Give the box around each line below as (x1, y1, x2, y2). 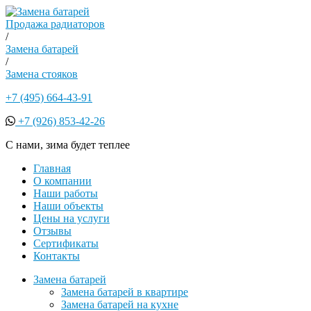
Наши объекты (33, 200, 103, 212)
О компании (33, 175, 92, 187)
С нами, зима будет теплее (6, 139, 130, 151)
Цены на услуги (33, 212, 110, 224)
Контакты (33, 250, 80, 262)
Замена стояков (6, 68, 78, 80)
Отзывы (33, 225, 72, 237)
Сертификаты (33, 237, 99, 249)
